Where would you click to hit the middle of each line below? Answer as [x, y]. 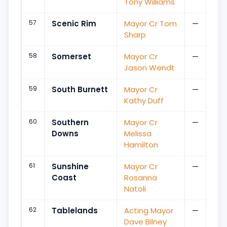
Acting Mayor [149, 210]
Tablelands [75, 210]
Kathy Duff [144, 100]
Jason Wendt [149, 67]
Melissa [138, 133]
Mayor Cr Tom [150, 23]
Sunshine [70, 166]
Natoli [135, 188]
